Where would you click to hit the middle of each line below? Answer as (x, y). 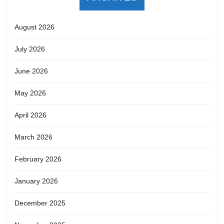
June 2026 (31, 71)
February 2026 (38, 159)
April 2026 (30, 115)
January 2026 (36, 181)
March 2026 (33, 137)
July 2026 (30, 49)
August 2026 (34, 27)
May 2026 (30, 93)
